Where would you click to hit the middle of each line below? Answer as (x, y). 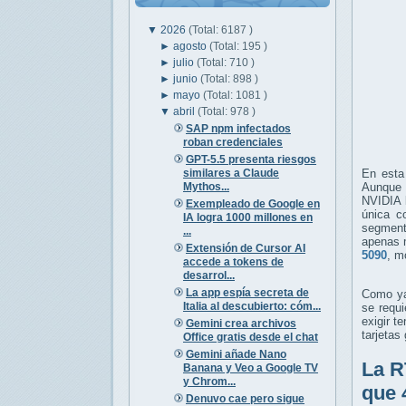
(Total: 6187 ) (221, 29)
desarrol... (208, 275)
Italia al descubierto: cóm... (251, 306)
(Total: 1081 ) (236, 95)
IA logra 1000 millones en (247, 217)
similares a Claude (231, 173)
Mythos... (206, 186)
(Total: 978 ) (227, 111)
